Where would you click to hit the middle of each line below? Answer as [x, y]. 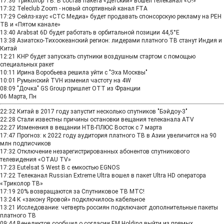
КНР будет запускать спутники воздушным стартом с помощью [106, 56]
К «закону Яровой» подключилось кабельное [81, 199]
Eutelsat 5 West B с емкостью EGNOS [68, 167]
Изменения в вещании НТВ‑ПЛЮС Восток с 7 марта [89, 127]
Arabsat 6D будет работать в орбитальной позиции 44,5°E [98, 32]
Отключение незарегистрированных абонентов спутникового [103, 151]
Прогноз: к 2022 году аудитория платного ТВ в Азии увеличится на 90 [117, 135]
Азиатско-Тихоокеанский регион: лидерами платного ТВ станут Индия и [119, 40]
